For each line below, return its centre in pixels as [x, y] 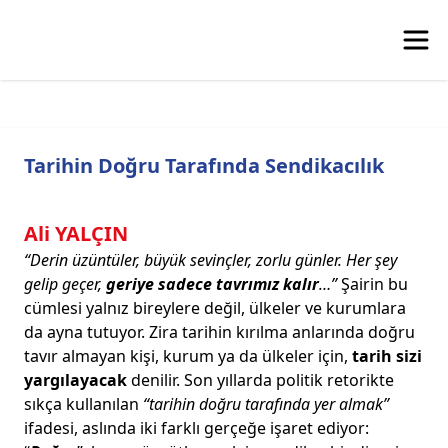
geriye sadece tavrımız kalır [212, 284]
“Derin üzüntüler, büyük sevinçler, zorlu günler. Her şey [210, 260]
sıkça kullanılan [83, 404]
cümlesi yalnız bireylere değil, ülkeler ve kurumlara [215, 308]
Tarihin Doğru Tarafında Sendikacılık [204, 165]
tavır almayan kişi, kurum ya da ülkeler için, [188, 356]
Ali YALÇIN [76, 233]
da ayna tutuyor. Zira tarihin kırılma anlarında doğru [219, 332]
